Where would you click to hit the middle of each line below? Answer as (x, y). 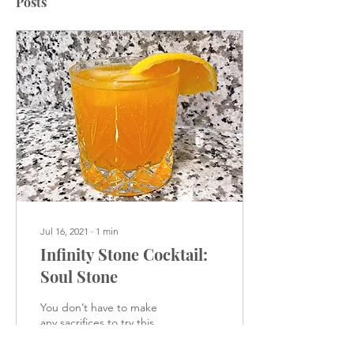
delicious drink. (78, 337)
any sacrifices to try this (97, 322)
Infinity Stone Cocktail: (124, 254)
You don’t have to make (99, 307)
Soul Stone (79, 276)
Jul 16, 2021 (64, 231)
